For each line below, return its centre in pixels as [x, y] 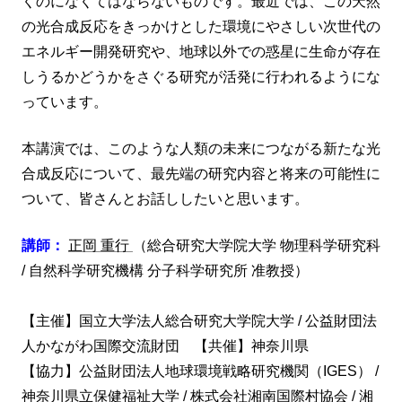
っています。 [65, 101]
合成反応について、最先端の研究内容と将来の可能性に [201, 173]
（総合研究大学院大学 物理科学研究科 [257, 245]
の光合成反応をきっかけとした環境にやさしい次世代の [201, 26]
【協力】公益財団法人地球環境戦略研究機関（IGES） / [200, 371]
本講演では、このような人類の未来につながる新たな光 [201, 148]
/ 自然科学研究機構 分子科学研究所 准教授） [165, 270]
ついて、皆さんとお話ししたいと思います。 [165, 198]
